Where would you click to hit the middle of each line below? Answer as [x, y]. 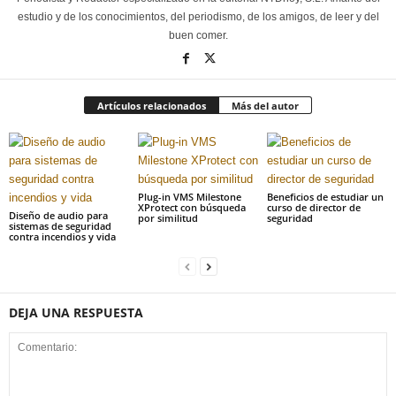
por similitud [168, 218]
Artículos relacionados [152, 106]
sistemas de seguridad [60, 226]
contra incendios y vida [62, 236]
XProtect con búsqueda [191, 207]
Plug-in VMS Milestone [189, 197]
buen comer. [198, 35]
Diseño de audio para [58, 215]
